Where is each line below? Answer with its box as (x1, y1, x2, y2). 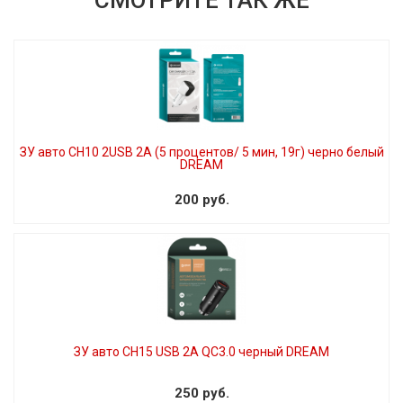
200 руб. (174, 191, 229, 208)
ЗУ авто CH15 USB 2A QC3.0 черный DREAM (74, 344, 329, 359)
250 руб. (174, 384, 229, 401)
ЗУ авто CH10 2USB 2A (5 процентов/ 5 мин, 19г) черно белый (19, 144, 384, 159)
